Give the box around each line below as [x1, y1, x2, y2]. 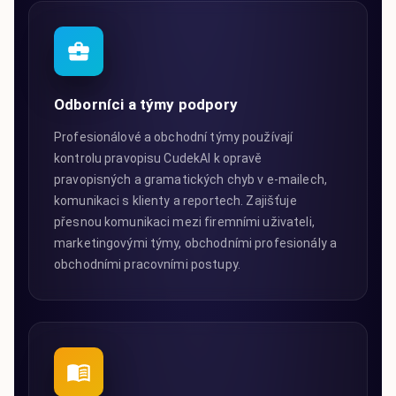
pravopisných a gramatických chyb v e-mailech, [54, 171, 327, 187]
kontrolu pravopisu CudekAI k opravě [54, 150, 263, 165]
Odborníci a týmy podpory [54, 95, 238, 113]
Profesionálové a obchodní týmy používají [54, 129, 293, 144]
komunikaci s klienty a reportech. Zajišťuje [54, 193, 297, 208]
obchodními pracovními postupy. [54, 256, 240, 271]
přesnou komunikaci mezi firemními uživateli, [54, 214, 315, 229]
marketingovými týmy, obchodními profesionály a [54, 235, 338, 250]
